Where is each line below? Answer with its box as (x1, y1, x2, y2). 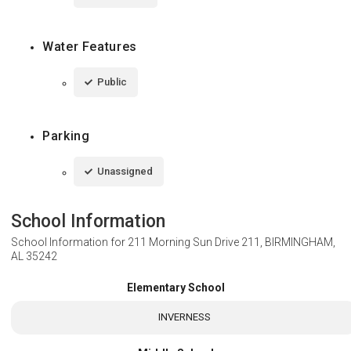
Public (97, 76, 127, 89)
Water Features (42, 39, 137, 55)
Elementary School (126, 281, 225, 295)
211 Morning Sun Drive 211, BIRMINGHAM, (128, 236, 335, 249)
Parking (42, 128, 90, 144)
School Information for (11, 236, 128, 249)
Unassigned (97, 165, 153, 178)
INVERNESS (157, 311, 211, 324)
